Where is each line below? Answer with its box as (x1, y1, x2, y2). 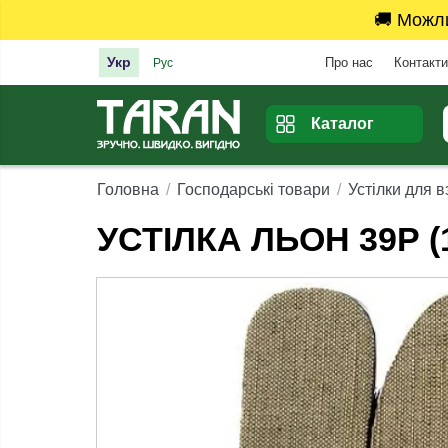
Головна (97, 180, 159, 200)
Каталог (311, 114, 375, 133)
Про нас (324, 54, 373, 70)
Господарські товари (177, 180, 330, 200)
